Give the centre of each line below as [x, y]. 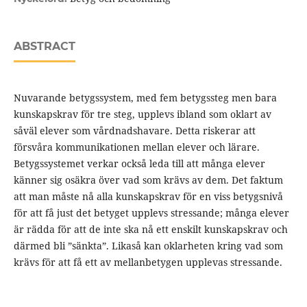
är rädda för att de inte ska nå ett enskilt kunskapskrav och [150, 230]
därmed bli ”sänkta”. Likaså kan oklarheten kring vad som [148, 246]
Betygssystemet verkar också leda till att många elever [139, 164]
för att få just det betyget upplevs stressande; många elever [151, 213]
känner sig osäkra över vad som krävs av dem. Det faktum [148, 180]
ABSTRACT [44, 47]
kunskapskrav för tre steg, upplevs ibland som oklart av [142, 114]
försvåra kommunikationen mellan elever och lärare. [136, 147]
